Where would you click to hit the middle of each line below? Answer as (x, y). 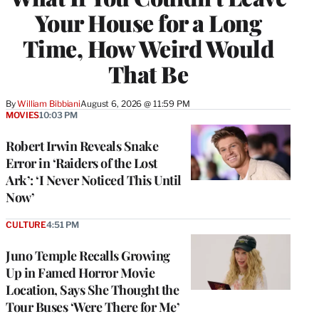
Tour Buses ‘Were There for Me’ (93, 307)
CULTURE (26, 224)
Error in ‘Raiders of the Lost (82, 163)
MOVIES (23, 115)
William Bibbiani (49, 103)
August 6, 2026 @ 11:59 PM (135, 103)
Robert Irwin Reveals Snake (82, 146)
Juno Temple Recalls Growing (88, 255)
